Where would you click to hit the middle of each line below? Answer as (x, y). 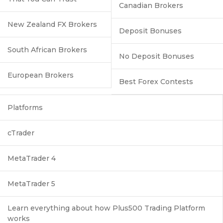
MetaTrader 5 (31, 183)
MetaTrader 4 (32, 158)
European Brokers (41, 75)
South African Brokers (47, 50)
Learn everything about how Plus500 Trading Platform (106, 208)
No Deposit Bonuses (157, 56)
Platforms (25, 107)
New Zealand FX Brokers (52, 24)
